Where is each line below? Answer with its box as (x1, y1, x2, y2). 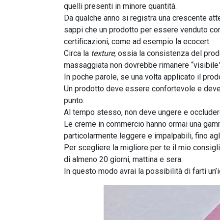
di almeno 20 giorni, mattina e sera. (64, 155, 183, 165)
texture (91, 49, 114, 58)
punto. (64, 96, 84, 106)
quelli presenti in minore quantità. (64, 1, 177, 11)
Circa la (64, 49, 91, 58)
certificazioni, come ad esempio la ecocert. (64, 37, 211, 47)
